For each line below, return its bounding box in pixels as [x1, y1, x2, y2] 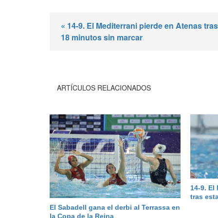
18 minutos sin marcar [61, 32, 143, 43]
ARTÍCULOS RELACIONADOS [57, 83, 151, 93]
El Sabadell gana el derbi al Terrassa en [50, 203, 180, 212]
